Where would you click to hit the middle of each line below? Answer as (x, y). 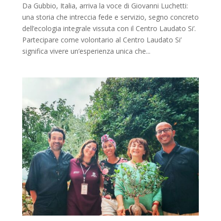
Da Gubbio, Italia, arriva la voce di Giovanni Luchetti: (105, 6)
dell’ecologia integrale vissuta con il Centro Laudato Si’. (109, 29)
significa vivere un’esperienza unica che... (86, 51)
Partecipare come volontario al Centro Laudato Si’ (102, 40)
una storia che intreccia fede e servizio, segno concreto (110, 17)
